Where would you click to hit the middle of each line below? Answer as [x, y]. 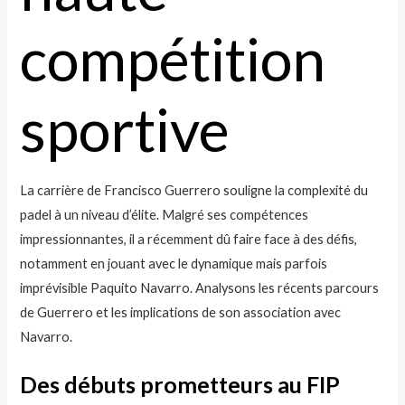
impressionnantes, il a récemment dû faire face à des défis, [189, 239]
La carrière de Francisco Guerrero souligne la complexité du [194, 190]
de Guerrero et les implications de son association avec [181, 312]
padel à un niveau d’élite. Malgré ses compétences [165, 214]
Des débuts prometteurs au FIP [180, 385]
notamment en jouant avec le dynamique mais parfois [174, 263]
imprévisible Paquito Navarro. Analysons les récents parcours [200, 287]
